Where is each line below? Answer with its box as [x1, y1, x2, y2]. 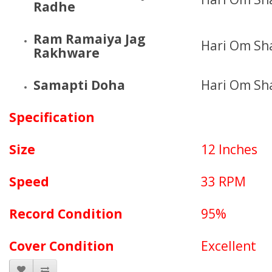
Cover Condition [9, 237, 114, 254]
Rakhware [33, 44, 103, 61]
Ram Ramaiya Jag [33, 30, 146, 47]
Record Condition [9, 205, 123, 222]
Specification [9, 109, 95, 126]
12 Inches [201, 141, 257, 158]
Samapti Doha [33, 76, 125, 93]
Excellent [201, 237, 256, 254]
